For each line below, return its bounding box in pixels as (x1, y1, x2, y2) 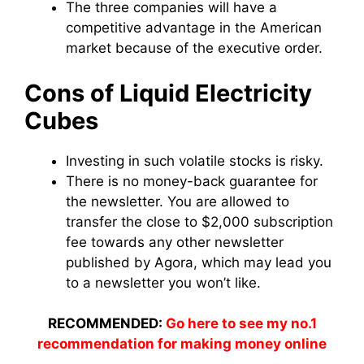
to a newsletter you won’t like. (66, 274, 261, 291)
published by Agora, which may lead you (66, 253, 331, 271)
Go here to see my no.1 (165, 315, 317, 331)
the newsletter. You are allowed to (66, 193, 289, 210)
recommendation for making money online (37, 336, 327, 352)
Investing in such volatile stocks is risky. (66, 152, 323, 169)
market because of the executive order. (66, 40, 323, 56)
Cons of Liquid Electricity (24, 78, 312, 107)
